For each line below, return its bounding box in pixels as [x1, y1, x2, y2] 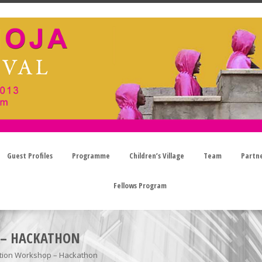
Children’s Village [129, 150, 184, 161]
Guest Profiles [6, 150, 53, 161]
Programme [71, 150, 110, 161]
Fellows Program [113, 180, 167, 191]
